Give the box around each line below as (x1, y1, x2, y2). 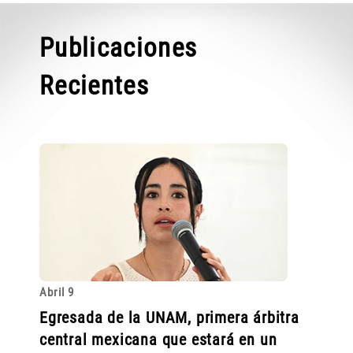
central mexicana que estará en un (39, 330, 277, 350)
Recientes (39, 69, 149, 101)
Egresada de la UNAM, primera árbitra (39, 308, 299, 328)
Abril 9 (39, 285, 74, 300)
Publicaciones (39, 32, 198, 63)
